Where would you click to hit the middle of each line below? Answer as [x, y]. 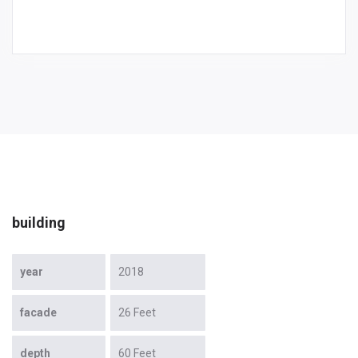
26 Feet [137, 312]
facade [38, 312]
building [39, 222]
